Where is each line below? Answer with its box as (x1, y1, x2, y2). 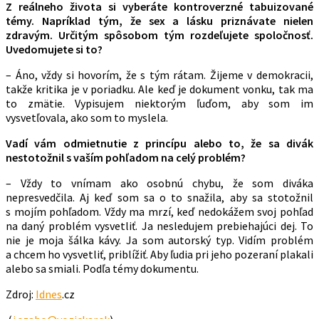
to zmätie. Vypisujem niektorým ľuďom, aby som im (6, 96, 313, 111)
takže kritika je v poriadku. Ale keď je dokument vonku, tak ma (6, 82, 313, 97)
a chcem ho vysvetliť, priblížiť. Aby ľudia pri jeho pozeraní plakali (6, 247, 313, 262)
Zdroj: (6, 287, 36, 302)
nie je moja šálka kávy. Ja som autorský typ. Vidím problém (6, 233, 313, 248)
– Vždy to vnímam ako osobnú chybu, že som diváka (6, 176, 313, 191)
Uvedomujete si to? (6, 42, 105, 57)
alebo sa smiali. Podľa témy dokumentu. (6, 261, 199, 276)
